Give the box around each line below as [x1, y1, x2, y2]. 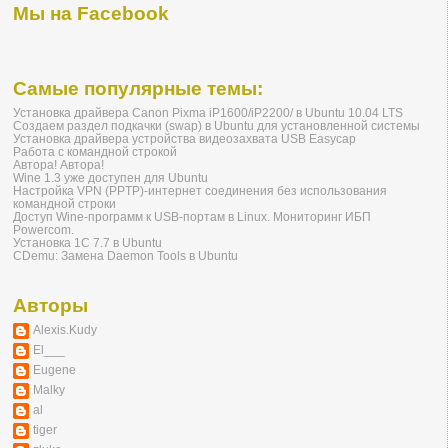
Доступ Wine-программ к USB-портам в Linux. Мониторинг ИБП [13, 210, 371, 224]
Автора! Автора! [13, 158, 104, 172]
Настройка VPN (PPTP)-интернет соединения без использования [13, 184, 387, 198]
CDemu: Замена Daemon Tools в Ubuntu [13, 249, 238, 263]
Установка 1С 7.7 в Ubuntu [13, 236, 162, 250]
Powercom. [13, 223, 74, 237]
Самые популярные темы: [13, 78, 263, 100]
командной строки [13, 197, 116, 211]
